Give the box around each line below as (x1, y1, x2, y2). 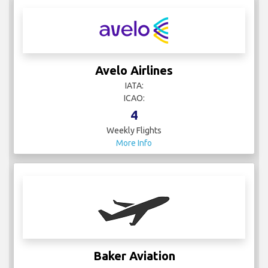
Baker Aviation (93, 249, 175, 263)
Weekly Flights (106, 126, 162, 136)
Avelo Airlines (95, 63, 173, 78)
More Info (116, 138, 152, 148)
